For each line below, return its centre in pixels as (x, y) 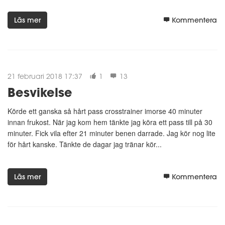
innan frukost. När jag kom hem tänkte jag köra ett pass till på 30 (110, 122)
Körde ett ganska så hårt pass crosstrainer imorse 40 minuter (105, 111)
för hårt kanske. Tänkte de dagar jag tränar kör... (85, 144)
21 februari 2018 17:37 (45, 76)
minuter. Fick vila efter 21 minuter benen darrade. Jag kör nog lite (111, 133)
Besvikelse (40, 92)
